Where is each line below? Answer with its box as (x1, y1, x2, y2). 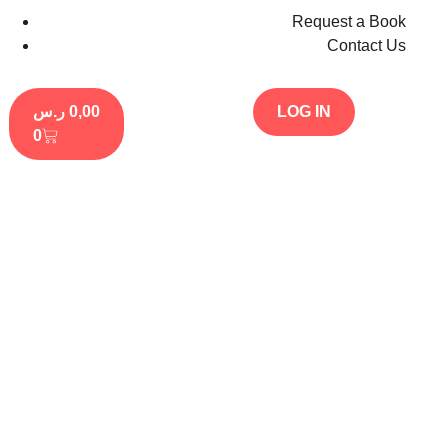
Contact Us (326, 37, 406, 54)
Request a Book (291, 13, 406, 30)
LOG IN (277, 103, 332, 120)
